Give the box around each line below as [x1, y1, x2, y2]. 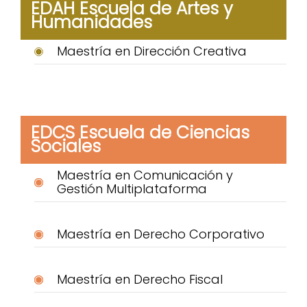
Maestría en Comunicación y [56, 167, 233, 184]
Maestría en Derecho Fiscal [56, 271, 223, 288]
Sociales [31, 134, 101, 158]
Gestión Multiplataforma [56, 180, 207, 198]
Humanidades [31, 10, 152, 34]
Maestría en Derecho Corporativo [56, 225, 265, 243]
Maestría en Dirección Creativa [56, 42, 247, 60]
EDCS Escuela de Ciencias [31, 120, 249, 145]
